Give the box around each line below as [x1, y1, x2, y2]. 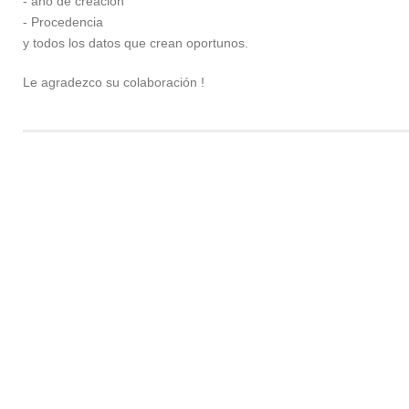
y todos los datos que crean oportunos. [23, 36, 248, 50]
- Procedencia [23, 15, 103, 29]
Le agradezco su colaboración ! [23, 75, 204, 89]
